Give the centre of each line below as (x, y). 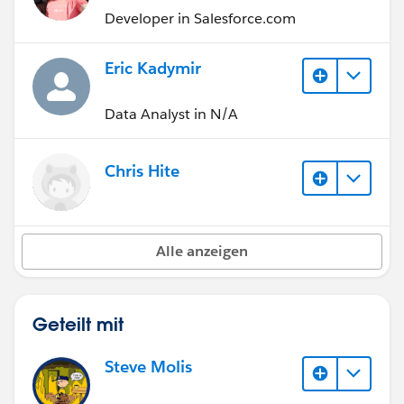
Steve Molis (148, 366)
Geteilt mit (78, 323)
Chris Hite (142, 170)
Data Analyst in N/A (171, 114)
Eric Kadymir (153, 68)
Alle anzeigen (202, 251)
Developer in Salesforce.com (200, 18)
